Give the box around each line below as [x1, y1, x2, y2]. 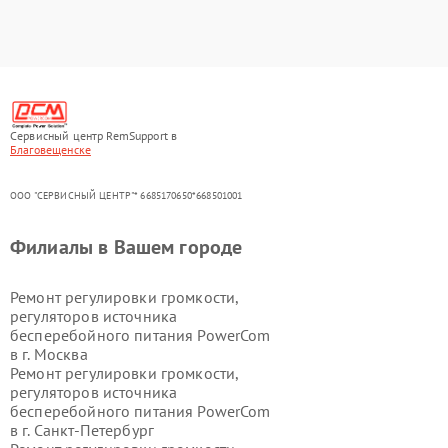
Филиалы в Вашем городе [10, 234, 243, 260]
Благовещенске [10, 142, 91, 157]
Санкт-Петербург [33, 420, 155, 440]
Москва [33, 344, 88, 364]
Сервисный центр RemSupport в [10, 128, 178, 143]
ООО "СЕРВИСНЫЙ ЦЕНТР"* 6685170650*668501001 [10, 189, 243, 202]
